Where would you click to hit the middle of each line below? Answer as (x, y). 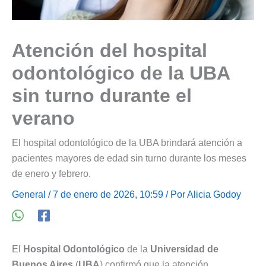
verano (43, 118)
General (29, 194)
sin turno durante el (102, 95)
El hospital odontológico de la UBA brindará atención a (127, 142)
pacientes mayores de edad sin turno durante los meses (129, 158)
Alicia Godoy (214, 194)
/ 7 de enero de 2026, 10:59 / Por (116, 194)
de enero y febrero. (51, 173)
